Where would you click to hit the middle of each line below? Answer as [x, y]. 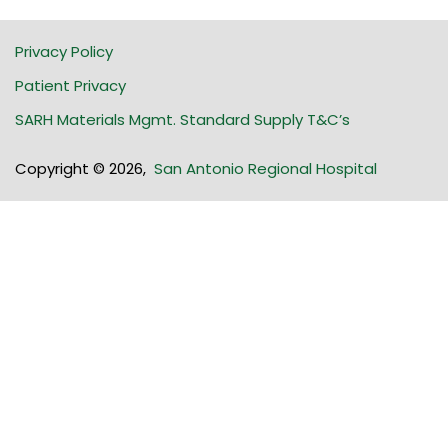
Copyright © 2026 [79, 169]
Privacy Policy [64, 52]
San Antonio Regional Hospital [265, 169]
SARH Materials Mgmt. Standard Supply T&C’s [182, 120]
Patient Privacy [70, 86]
